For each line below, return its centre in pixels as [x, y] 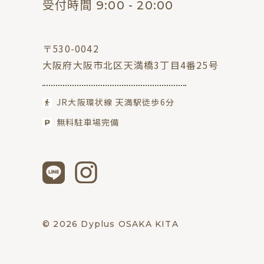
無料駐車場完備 [88, 122]
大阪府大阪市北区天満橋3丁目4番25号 [131, 65]
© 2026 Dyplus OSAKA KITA [110, 224]
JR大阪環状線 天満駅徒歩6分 [115, 102]
